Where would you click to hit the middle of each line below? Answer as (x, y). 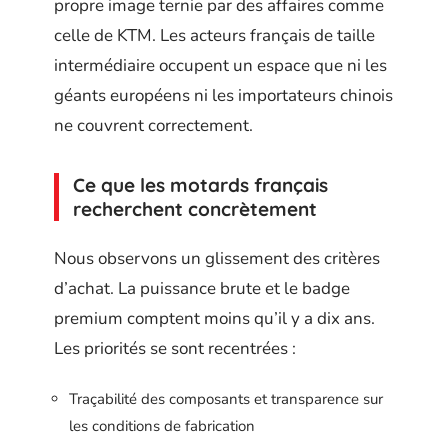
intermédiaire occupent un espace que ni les (220, 66)
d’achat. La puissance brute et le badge (202, 288)
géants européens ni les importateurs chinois (223, 96)
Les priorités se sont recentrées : (175, 348)
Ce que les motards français (200, 185)
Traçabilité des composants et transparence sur (226, 399)
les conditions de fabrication (162, 426)
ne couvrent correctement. (153, 126)
